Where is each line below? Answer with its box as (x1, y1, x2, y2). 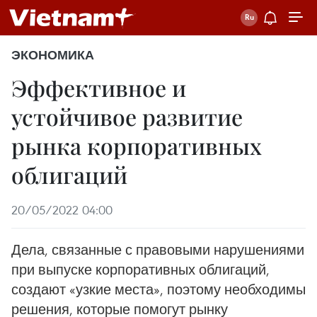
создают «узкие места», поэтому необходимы (11, 280, 306, 298)
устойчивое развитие (11, 101, 243, 132)
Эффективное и (11, 72, 186, 103)
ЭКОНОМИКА (11, 47, 94, 63)
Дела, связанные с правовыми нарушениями (11, 241, 304, 258)
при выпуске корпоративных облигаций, (11, 260, 270, 278)
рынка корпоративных (11, 130, 262, 161)
